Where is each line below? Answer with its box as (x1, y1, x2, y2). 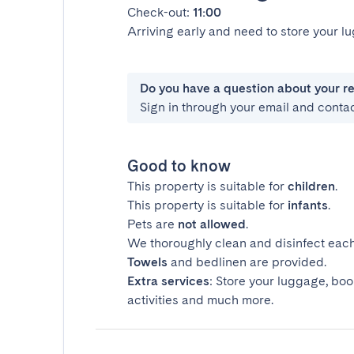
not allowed (178, 217, 246, 232)
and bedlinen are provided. (168, 254, 326, 269)
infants (288, 198, 328, 213)
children (288, 179, 335, 194)
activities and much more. (127, 292, 273, 307)
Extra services (127, 273, 209, 288)
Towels (127, 254, 168, 269)
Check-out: (127, 5, 193, 20)
